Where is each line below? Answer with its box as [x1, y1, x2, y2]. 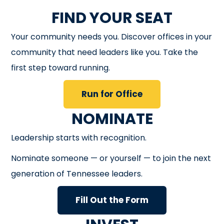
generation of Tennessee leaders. [11, 167, 143, 179]
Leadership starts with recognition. [11, 131, 147, 143]
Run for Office [81, 87, 142, 100]
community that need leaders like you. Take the [11, 46, 198, 58]
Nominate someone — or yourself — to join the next [11, 152, 211, 164]
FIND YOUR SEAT [51, 7, 172, 28]
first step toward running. [11, 61, 110, 73]
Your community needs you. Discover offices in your [11, 30, 212, 42]
